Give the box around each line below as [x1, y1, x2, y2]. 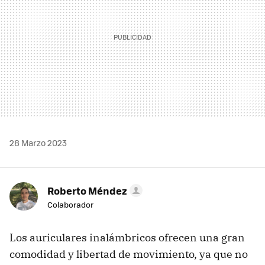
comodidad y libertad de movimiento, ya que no [9, 247, 248, 261]
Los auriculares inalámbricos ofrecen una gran [9, 230, 245, 244]
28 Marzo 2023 [9, 136, 67, 148]
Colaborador [47, 198, 93, 210]
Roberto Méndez [47, 183, 127, 198]
